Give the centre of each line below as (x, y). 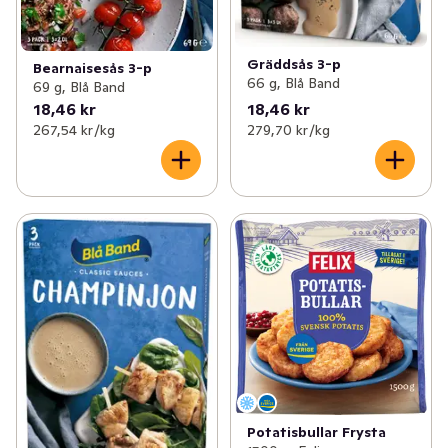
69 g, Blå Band (79, 87)
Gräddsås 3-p (293, 64)
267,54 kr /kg (74, 130)
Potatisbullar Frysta (316, 432)
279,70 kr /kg (288, 130)
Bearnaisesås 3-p (92, 68)
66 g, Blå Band (293, 83)
